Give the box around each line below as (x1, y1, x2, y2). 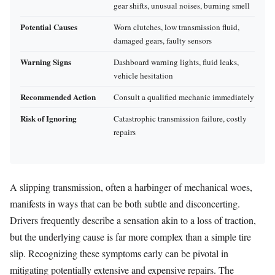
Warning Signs (20, 55, 71, 68)
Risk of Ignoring (20, 112, 77, 124)
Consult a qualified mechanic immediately (114, 91, 254, 103)
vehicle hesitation (114, 69, 173, 81)
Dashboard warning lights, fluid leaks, (114, 56, 239, 68)
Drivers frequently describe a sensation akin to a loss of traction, (10, 213, 256, 227)
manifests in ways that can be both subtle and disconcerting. (10, 196, 240, 210)
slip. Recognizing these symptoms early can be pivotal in (10, 246, 228, 260)
